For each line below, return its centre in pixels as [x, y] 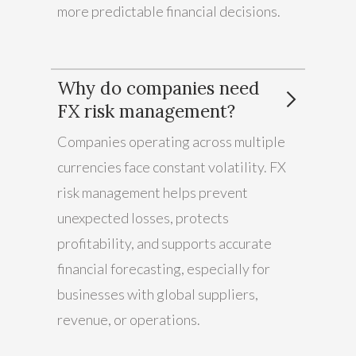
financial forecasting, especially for [164, 268]
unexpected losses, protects [143, 217]
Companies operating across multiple [171, 141]
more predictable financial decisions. [169, 11]
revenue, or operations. [129, 319]
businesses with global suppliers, [158, 294]
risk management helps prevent [153, 192]
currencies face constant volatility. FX [172, 166]
